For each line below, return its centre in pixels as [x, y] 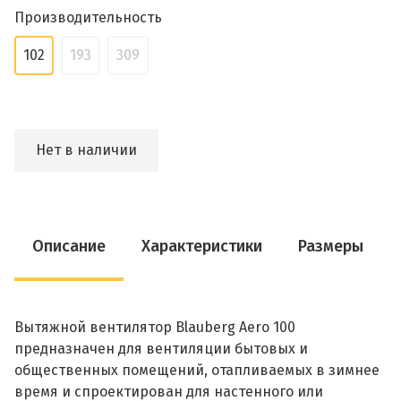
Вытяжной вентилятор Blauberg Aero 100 [155, 327]
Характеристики [202, 246]
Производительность [88, 17]
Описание [69, 246]
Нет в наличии [86, 150]
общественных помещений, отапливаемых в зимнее [197, 370]
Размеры [331, 246]
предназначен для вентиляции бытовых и [161, 349]
